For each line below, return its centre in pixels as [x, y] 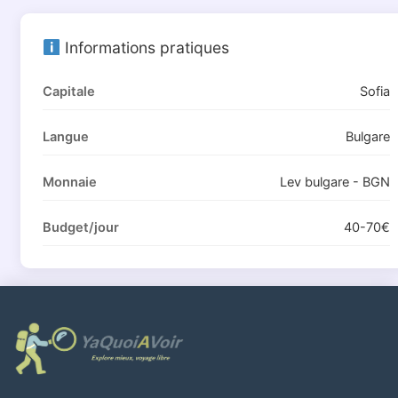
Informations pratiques [144, 47]
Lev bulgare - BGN [334, 182]
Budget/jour [80, 227]
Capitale [68, 91]
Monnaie [69, 182]
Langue [65, 136]
